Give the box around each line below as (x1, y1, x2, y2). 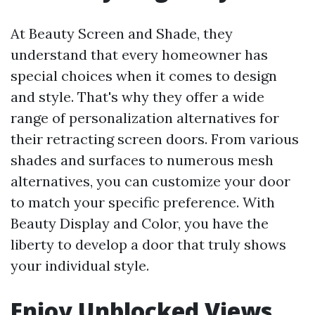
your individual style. (11, 257, 149, 274)
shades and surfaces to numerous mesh (11, 151, 274, 169)
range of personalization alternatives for (11, 109, 279, 127)
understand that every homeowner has (11, 46, 268, 63)
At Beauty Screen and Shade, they (11, 25, 233, 42)
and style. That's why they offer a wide (11, 88, 264, 105)
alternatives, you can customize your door (11, 172, 290, 190)
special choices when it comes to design (11, 67, 277, 84)
